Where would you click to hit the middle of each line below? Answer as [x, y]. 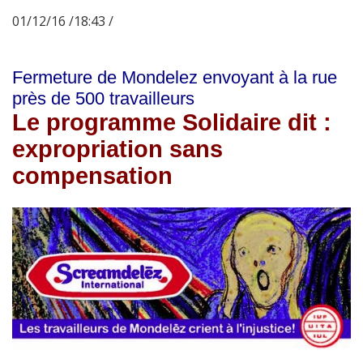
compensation [92, 176]
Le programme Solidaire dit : [172, 123]
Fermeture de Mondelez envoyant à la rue [175, 78]
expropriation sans [117, 149]
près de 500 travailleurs [103, 99]
